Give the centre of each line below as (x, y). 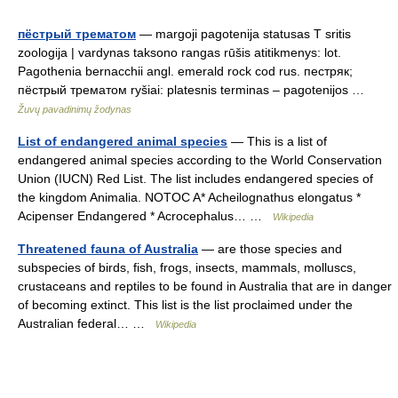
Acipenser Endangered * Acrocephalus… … (145, 216)
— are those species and (270, 249)
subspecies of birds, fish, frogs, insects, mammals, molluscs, (187, 267)
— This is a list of (277, 141)
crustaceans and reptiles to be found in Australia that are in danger (205, 286)
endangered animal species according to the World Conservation (200, 160)
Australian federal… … (87, 323)
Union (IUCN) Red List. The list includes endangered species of (195, 179)
